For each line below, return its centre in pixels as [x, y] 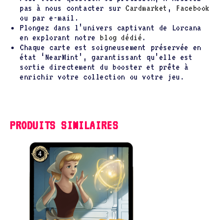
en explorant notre [60, 37]
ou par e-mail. [49, 18]
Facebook [193, 8]
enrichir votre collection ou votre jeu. [102, 77]
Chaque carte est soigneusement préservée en [110, 47]
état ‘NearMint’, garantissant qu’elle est [106, 57]
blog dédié [121, 37]
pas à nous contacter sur [73, 8]
